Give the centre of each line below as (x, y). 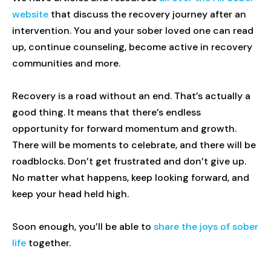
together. (48, 243)
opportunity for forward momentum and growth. (124, 128)
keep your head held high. (70, 194)
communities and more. (66, 63)
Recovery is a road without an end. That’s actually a (131, 96)
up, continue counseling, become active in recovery (132, 47)
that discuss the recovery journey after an (147, 14)
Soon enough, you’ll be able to (83, 226)
